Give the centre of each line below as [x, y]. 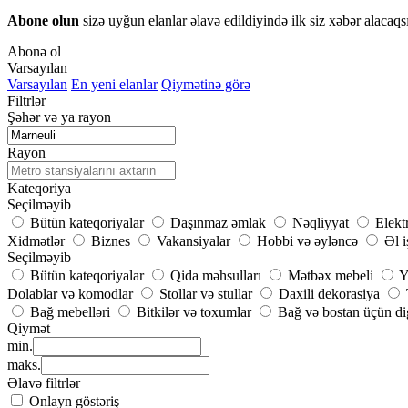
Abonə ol [34, 52]
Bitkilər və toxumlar [194, 312]
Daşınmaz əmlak [218, 223]
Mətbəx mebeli [331, 276]
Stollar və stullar [206, 294]
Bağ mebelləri [70, 312]
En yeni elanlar [114, 85]
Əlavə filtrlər [44, 383]
